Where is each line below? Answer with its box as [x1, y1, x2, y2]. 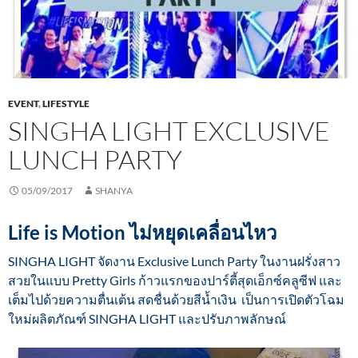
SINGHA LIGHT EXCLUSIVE [8, 114, 330, 148]
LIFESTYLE [42, 97, 89, 110]
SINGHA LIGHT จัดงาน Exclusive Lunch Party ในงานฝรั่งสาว [8, 253, 340, 269]
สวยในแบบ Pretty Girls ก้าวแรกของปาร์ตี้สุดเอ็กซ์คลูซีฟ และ [8, 272, 342, 288]
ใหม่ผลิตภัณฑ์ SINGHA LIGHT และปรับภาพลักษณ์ [8, 311, 286, 327]
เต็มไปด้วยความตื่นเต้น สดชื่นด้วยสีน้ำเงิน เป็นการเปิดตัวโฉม [8, 292, 344, 308]
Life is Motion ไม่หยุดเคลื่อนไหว [8, 221, 276, 245]
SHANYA [95, 185, 133, 197]
